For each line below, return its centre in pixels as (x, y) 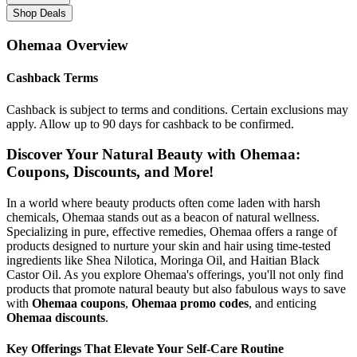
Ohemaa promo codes (190, 303)
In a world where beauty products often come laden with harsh (163, 203)
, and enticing (282, 303)
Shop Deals (39, 14)
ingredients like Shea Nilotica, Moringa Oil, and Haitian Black (163, 260)
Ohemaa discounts (56, 318)
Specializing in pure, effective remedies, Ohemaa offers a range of (172, 231)
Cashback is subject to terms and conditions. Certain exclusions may (177, 109)
